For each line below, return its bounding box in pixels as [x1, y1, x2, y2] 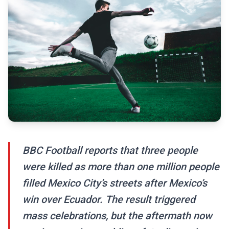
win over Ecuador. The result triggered [22, 193, 195, 206]
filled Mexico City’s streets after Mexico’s [22, 177, 207, 190]
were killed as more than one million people [22, 161, 219, 173]
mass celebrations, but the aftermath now [22, 210, 212, 222]
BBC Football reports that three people [22, 144, 198, 157]
